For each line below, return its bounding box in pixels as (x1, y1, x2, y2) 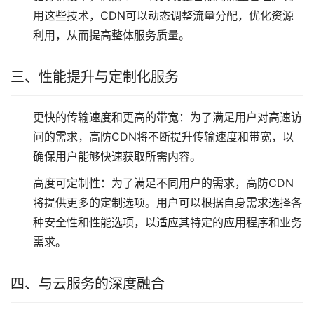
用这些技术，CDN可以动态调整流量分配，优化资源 (33, 8, 294, 22)
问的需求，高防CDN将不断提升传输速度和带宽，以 (33, 130, 294, 144)
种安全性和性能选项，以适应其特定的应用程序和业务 (33, 215, 302, 229)
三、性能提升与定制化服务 (11, 69, 179, 86)
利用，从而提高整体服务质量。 (33, 28, 190, 42)
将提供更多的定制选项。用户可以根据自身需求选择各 (33, 196, 302, 210)
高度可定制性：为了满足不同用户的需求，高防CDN (33, 176, 294, 190)
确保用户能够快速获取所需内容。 (33, 149, 201, 163)
